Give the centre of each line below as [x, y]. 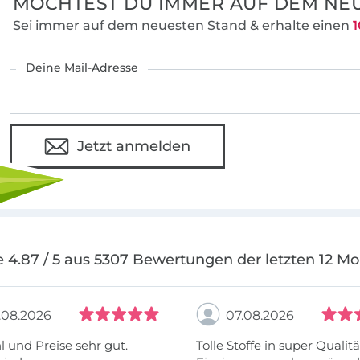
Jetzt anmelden [134, 147]
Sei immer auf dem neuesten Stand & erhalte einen [182, 26]
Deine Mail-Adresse [82, 68]
